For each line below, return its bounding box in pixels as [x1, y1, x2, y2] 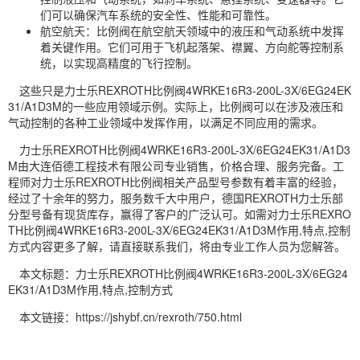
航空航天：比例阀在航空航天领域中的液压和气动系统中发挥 [40, 22, 344, 39]
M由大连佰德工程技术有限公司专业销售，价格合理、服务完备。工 [8, 157, 344, 174]
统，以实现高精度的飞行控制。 [40, 55, 198, 72]
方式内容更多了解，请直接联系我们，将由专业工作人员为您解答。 [8, 238, 346, 255]
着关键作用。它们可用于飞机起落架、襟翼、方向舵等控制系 [40, 39, 344, 55]
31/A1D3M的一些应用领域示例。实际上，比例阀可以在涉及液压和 [8, 98, 343, 115]
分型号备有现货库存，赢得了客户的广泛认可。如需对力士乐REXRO [8, 206, 351, 223]
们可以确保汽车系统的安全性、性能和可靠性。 [40, 6, 276, 23]
